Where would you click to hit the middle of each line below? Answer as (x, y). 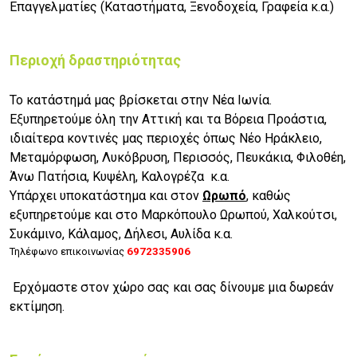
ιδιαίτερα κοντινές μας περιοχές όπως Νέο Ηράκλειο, (166, 139)
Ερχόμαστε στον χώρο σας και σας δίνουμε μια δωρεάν (172, 288)
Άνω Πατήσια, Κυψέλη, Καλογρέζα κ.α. (120, 177)
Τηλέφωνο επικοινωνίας (68, 252)
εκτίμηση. (37, 307)
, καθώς (269, 196)
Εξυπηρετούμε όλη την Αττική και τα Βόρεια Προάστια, (168, 120)
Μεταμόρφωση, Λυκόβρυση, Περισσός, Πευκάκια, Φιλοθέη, (178, 158)
